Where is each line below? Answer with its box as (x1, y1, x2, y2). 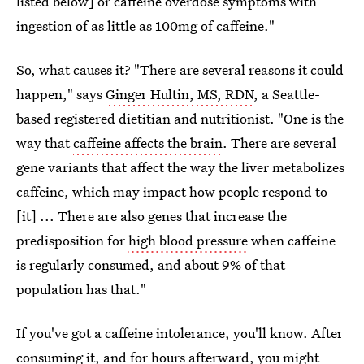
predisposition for (16, 231, 128, 249)
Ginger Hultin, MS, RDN (106, 84, 253, 103)
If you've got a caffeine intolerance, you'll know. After (16, 323, 343, 342)
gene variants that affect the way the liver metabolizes (16, 158, 344, 176)
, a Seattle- (253, 84, 320, 103)
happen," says (16, 84, 106, 103)
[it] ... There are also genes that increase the (16, 206, 287, 225)
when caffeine (248, 231, 336, 249)
